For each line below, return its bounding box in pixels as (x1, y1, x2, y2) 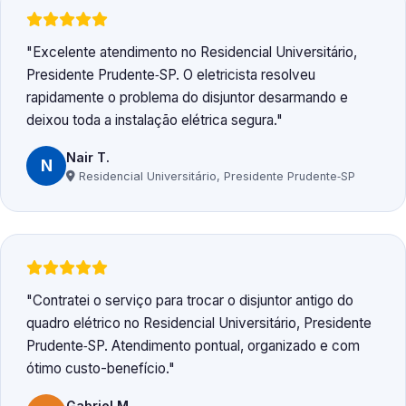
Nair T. (66, 149, 110, 165)
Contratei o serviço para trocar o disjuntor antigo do (33, 292, 353, 310)
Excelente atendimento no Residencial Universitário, (33, 43, 357, 62)
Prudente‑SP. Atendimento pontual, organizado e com (26, 337, 360, 355)
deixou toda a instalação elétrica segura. (26, 111, 276, 130)
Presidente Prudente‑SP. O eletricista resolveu (26, 66, 315, 84)
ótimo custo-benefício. (26, 360, 169, 378)
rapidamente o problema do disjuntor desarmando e (26, 89, 348, 107)
